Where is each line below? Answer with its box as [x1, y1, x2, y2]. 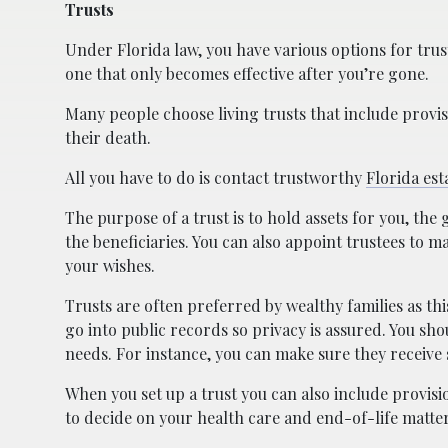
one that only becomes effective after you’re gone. [65, 62, 429, 84]
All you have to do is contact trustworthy [65, 166, 366, 188]
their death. [65, 126, 151, 148]
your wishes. [65, 254, 155, 276]
